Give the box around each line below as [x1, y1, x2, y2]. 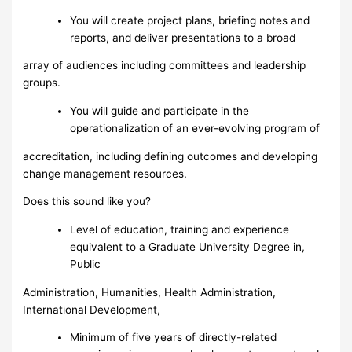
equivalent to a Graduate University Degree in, [70, 240, 306, 253]
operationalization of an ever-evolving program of [70, 121, 321, 134]
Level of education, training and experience [70, 223, 290, 236]
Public [70, 258, 101, 270]
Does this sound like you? [23, 195, 152, 208]
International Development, [23, 302, 161, 316]
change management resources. [23, 167, 188, 180]
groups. [23, 76, 61, 90]
